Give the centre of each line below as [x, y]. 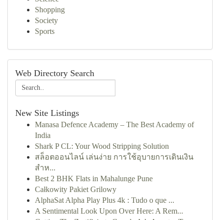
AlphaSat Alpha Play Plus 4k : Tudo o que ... [105, 200]
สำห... [45, 168]
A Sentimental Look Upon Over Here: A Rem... [109, 211]
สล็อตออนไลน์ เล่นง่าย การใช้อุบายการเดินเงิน [114, 157]
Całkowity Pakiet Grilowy [76, 189]
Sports [45, 31]
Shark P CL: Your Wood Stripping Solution [102, 146]
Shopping [50, 10]
